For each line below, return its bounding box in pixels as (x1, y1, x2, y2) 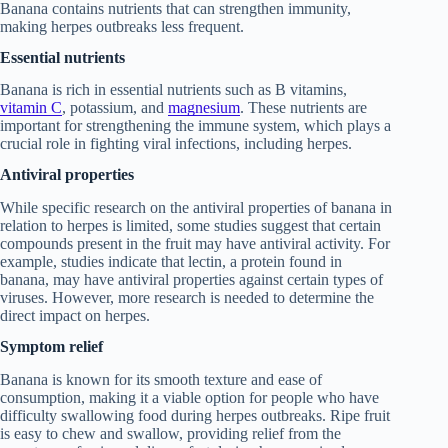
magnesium (168, 99, 240, 117)
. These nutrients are (240, 99, 367, 117)
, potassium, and (62, 99, 168, 117)
